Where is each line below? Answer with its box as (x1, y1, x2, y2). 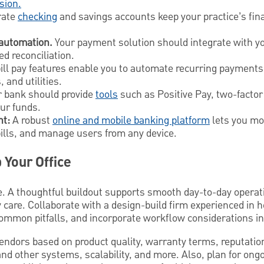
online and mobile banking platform (52, 113, 210, 128)
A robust (10, 113, 52, 128)
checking (18, 9, 57, 25)
